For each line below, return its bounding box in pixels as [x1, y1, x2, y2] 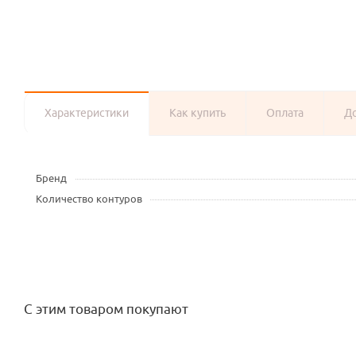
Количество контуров [36, 192, 142, 206]
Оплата [266, 106, 304, 120]
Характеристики [44, 106, 129, 120]
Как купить [169, 106, 226, 120]
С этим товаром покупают [24, 301, 188, 318]
